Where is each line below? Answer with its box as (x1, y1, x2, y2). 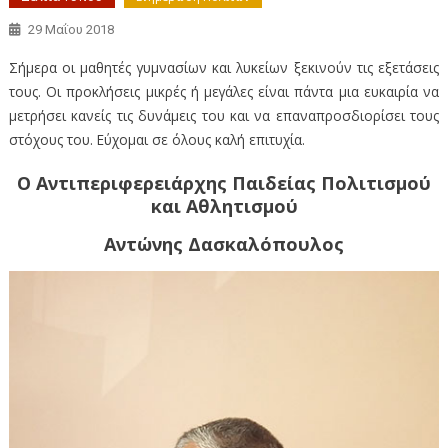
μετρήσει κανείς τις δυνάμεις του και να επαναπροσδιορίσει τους (8, 106, 440, 126)
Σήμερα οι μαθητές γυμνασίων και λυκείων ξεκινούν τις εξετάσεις (8, 58, 440, 78)
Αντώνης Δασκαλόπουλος (104, 232, 344, 257)
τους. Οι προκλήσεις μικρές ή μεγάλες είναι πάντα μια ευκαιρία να (8, 82, 440, 102)
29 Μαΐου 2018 (27, 22, 114, 38)
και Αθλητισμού (150, 194, 298, 219)
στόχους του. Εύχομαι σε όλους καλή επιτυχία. (8, 130, 305, 150)
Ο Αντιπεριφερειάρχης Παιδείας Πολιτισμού (17, 171, 431, 196)
